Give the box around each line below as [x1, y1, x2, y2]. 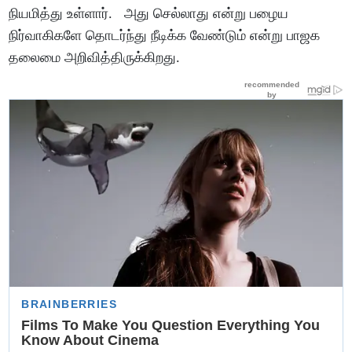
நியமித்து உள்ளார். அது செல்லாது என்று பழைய [9, 5, 289, 21]
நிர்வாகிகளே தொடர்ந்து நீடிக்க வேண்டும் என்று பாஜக [9, 27, 321, 43]
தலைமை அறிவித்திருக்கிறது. [9, 49, 181, 65]
